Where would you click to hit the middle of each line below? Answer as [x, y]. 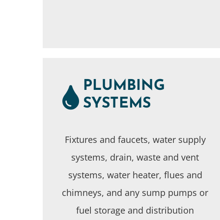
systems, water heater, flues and [135, 175]
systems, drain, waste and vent [135, 157]
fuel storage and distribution [135, 210]
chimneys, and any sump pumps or [135, 192]
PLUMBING [124, 86]
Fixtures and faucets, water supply [135, 139]
